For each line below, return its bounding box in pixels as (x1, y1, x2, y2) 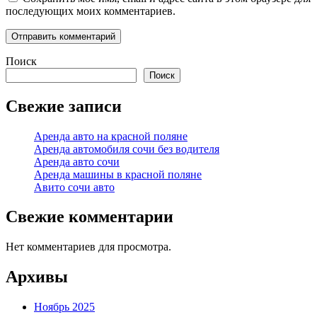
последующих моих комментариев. (6, 4, 175, 17)
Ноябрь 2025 (34, 301, 95, 313)
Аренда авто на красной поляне (34, 129, 188, 142)
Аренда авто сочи (34, 155, 120, 168)
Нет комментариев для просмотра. (6, 241, 171, 253)
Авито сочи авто (34, 180, 115, 193)
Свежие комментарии (6, 207, 173, 226)
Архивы (6, 267, 68, 287)
